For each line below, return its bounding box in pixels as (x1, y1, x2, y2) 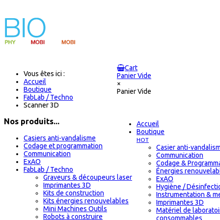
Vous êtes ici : (24, 70, 68, 78)
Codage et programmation (24, 141, 103, 150)
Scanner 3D (24, 101, 59, 109)
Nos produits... (4, 117, 59, 126)
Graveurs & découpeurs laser (43, 173, 132, 181)
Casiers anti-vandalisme (24, 134, 96, 142)
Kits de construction (43, 189, 104, 197)
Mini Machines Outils (43, 204, 107, 213)
